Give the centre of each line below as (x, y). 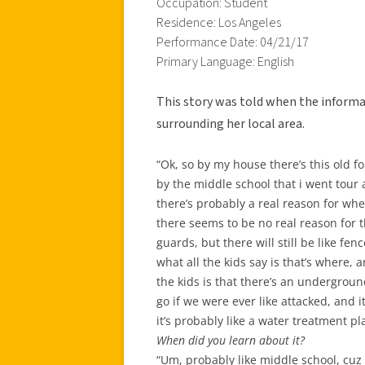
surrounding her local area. (231, 123)
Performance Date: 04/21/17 (233, 42)
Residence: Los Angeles (219, 22)
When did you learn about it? (231, 340)
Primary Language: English (225, 62)
